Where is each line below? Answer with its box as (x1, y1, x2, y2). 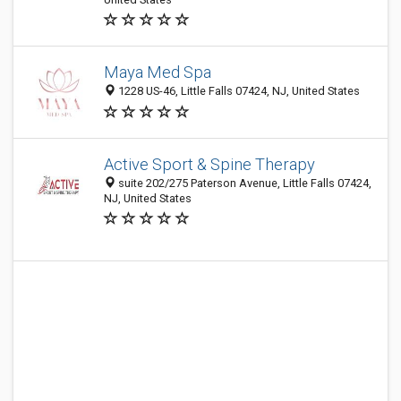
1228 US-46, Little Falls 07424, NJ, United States (115, 84, 360, 98)
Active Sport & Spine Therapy (104, 155, 315, 174)
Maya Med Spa (104, 63, 211, 82)
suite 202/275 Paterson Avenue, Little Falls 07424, (115, 176, 371, 190)
